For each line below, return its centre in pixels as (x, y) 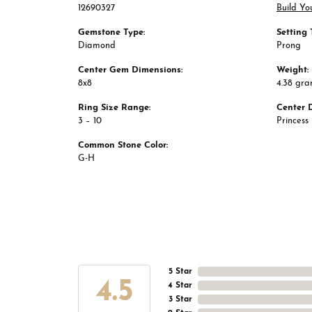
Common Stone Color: (123, 146)
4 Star (180, 286)
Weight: (292, 70)
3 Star (180, 300)
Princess (292, 121)
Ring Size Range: (114, 108)
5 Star (180, 272)
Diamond (97, 46)
